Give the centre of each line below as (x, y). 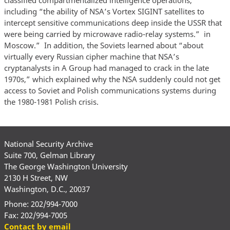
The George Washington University (66, 166)
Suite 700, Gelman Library (49, 155)
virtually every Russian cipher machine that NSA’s (91, 56)
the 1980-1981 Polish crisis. (51, 101)
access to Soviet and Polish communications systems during (110, 90)
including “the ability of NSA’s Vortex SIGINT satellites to (104, 11)
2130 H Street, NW (36, 177)
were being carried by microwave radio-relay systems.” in (107, 34)
